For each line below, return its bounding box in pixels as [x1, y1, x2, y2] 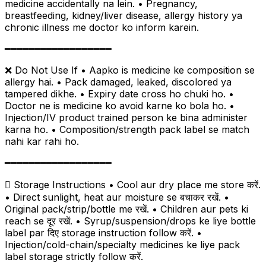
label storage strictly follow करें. [5, 250, 143, 262]
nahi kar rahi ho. [5, 135, 79, 147]
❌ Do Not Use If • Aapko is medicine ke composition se [5, 64, 255, 76]
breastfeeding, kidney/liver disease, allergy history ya [5, 9, 242, 21]
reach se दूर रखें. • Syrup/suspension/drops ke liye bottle [5, 214, 256, 227]
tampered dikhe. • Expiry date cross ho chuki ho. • [5, 87, 234, 100]
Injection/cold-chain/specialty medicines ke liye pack [5, 238, 240, 251]
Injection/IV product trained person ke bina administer [5, 111, 248, 123]
